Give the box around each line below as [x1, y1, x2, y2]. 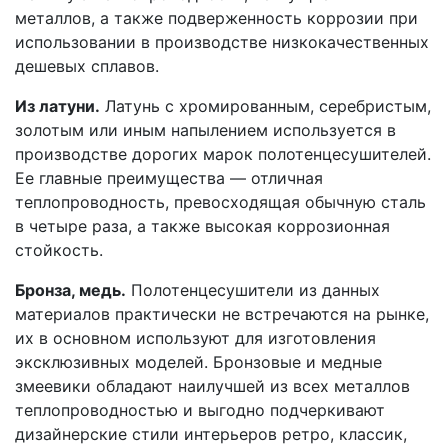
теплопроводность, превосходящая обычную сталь [15, 192, 426, 213]
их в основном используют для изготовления [15, 328, 376, 349]
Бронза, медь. [15, 280, 126, 301]
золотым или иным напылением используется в [15, 120, 396, 141]
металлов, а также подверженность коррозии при [15, 8, 418, 29]
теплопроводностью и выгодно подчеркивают [15, 400, 385, 421]
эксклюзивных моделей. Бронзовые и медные [15, 352, 382, 373]
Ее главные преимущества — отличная [15, 168, 323, 189]
